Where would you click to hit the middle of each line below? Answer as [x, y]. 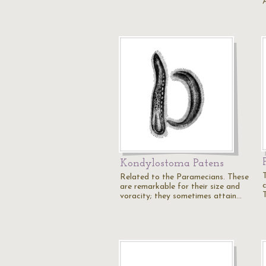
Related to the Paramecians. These [184, 177]
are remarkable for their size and [180, 187]
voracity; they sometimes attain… [181, 196]
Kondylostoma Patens [172, 164]
